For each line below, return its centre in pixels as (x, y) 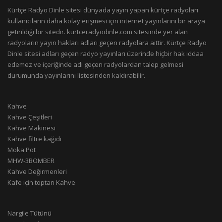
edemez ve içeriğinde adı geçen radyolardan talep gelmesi (95, 64)
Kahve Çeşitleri (30, 117)
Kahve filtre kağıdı (34, 139)
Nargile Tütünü (29, 213)
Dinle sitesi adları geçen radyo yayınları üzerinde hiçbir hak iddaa (106, 53)
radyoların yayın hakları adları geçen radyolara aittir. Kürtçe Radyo (107, 42)
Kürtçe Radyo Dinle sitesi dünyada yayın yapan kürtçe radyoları (103, 10)
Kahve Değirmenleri (37, 171)
